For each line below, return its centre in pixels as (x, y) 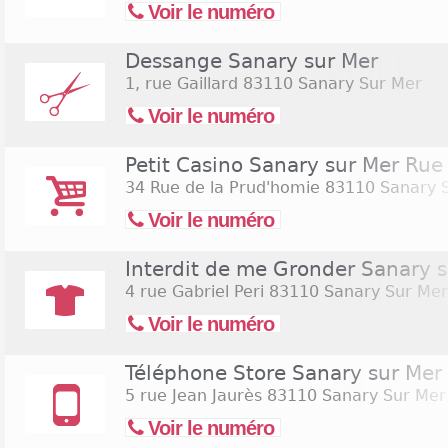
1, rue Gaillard (181, 83)
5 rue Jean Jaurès (193, 395)
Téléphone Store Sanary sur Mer (283, 373)
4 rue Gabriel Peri (194, 291)
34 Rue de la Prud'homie (222, 187)
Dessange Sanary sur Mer (251, 61)
